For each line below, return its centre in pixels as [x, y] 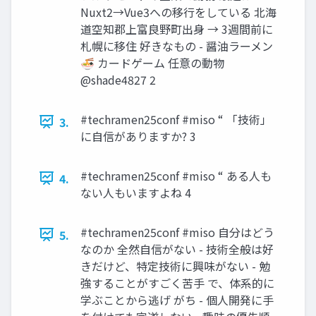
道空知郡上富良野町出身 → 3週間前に [177, 29]
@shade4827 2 [118, 79]
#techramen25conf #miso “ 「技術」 [176, 119]
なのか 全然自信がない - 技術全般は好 [177, 249]
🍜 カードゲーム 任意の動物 [152, 62]
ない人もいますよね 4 [136, 192]
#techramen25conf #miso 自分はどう [177, 232]
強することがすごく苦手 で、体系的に [177, 282]
